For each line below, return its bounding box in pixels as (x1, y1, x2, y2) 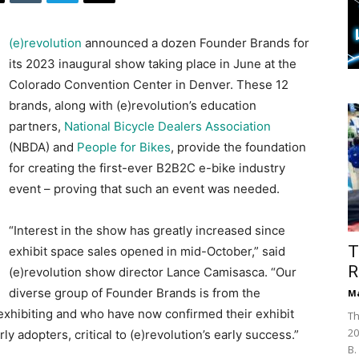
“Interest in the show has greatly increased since (9, 223, 285, 239)
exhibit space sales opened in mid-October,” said (9, 244, 285, 260)
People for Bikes (77, 139, 171, 155)
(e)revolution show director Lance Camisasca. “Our (9, 264, 296, 280)
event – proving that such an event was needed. (9, 181, 280, 197)
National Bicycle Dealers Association (64, 119, 271, 135)
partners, (9, 119, 64, 135)
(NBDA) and (9, 139, 77, 155)
